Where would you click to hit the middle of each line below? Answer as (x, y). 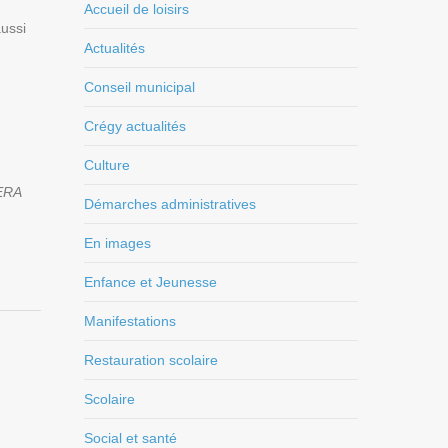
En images (118, 242)
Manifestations (130, 320)
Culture (107, 164)
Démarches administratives (170, 203)
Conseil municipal (140, 86)
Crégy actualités (135, 125)
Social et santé (131, 437)
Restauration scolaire (151, 359)
